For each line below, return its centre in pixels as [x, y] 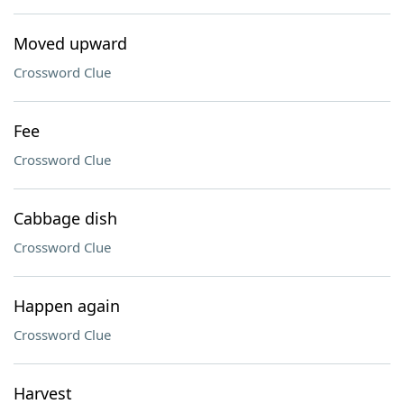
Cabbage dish [65, 218]
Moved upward [70, 43]
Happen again [67, 306]
